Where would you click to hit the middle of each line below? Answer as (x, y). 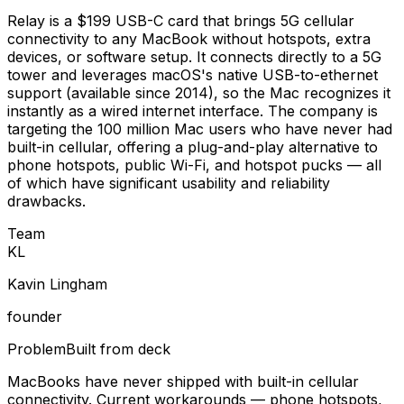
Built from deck (118, 349)
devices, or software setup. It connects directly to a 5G (194, 56)
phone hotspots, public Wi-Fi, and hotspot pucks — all (194, 165)
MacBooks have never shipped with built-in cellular (183, 381)
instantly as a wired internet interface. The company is (193, 110)
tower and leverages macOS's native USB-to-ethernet (193, 74)
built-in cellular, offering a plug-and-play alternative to (193, 147)
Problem (37, 349)
